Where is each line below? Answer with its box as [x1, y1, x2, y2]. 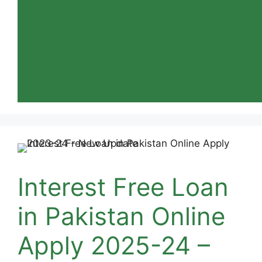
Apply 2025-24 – [18, 230, 210, 260]
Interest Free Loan [18, 172, 229, 202]
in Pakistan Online [18, 201, 225, 231]
